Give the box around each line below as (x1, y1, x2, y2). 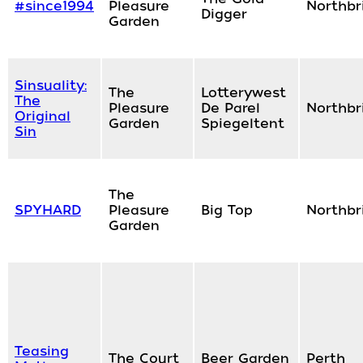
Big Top (201, 203, 253, 219)
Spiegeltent (201, 116, 284, 132)
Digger (201, 6, 247, 23)
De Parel (201, 100, 260, 117)
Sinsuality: (15, 78, 87, 94)
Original (15, 109, 70, 125)
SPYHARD (15, 203, 81, 219)
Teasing (15, 344, 69, 360)
